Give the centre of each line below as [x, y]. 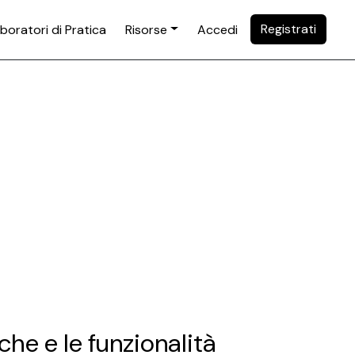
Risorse [147, 29]
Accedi [218, 29]
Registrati [289, 29]
